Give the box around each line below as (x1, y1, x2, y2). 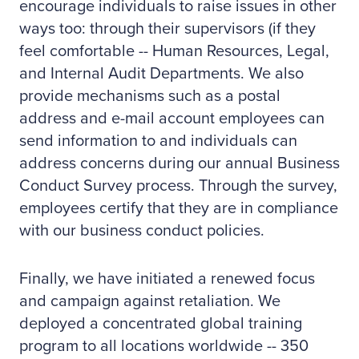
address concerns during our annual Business (19, 154, 340, 173)
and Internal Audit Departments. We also (19, 64, 304, 83)
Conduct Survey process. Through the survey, (19, 176, 337, 196)
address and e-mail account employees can (19, 109, 325, 128)
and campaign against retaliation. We (19, 292, 280, 311)
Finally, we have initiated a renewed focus (19, 269, 315, 288)
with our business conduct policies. (19, 221, 264, 240)
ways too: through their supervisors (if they (19, 19, 316, 38)
